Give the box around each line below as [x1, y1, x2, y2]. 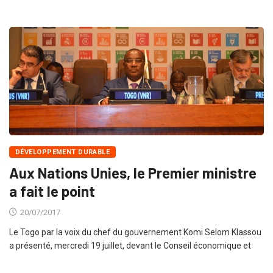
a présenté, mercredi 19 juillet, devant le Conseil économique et [9, 240, 251, 250]
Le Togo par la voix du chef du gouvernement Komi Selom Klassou [9, 227, 261, 237]
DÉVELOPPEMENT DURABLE [15, 147, 110, 156]
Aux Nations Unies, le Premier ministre [9, 163, 257, 182]
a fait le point [9, 182, 95, 200]
